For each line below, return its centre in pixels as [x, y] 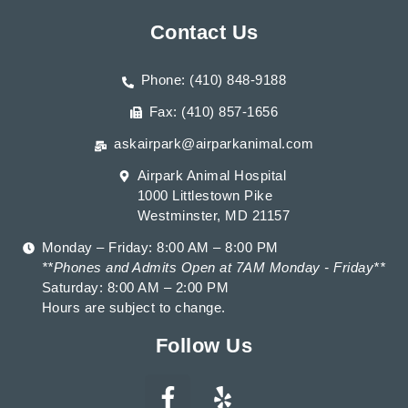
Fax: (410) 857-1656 [214, 112]
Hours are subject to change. [133, 307]
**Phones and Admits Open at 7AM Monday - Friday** [214, 267]
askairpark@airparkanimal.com [214, 143]
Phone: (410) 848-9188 [214, 80]
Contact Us [204, 32]
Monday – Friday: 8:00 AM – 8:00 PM [160, 247]
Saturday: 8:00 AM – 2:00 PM [135, 287]
